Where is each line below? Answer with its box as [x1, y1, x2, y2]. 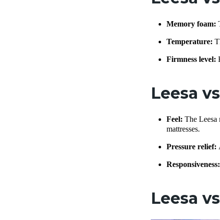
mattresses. [166, 125, 200, 134]
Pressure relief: [166, 142, 219, 151]
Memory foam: [166, 20, 218, 28]
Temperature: [166, 37, 215, 46]
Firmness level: [166, 55, 218, 64]
